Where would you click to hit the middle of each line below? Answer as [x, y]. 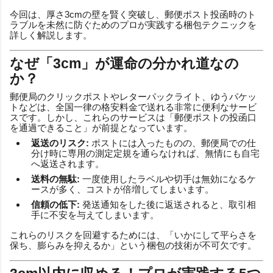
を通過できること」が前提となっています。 [101, 127]
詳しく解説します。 [51, 35]
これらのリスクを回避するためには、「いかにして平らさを [133, 235]
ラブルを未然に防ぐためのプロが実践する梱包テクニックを [133, 24]
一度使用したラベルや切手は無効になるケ [168, 179]
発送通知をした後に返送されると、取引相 [168, 204]
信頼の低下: [55, 204]
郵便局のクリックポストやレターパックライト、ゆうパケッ [133, 96]
